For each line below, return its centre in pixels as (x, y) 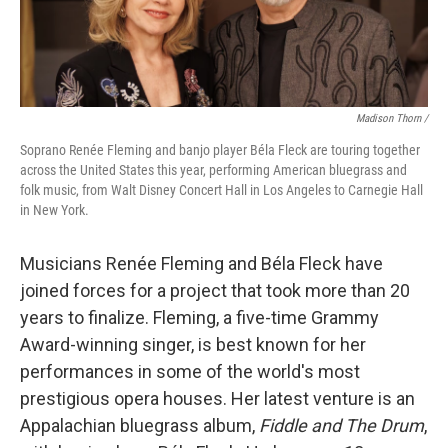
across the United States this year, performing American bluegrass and (213, 169)
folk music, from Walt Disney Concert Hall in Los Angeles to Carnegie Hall (221, 189)
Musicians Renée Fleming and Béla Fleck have (201, 263)
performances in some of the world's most (190, 371)
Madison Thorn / (392, 118)
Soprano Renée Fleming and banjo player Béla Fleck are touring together (220, 149)
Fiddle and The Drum (341, 425)
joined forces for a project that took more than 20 (215, 290)
